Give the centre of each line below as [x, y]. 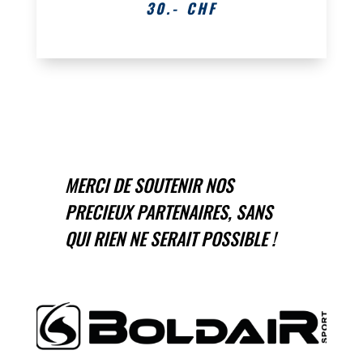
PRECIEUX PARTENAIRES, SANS [168, 211]
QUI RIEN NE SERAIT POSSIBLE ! [170, 238]
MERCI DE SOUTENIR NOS [149, 184]
